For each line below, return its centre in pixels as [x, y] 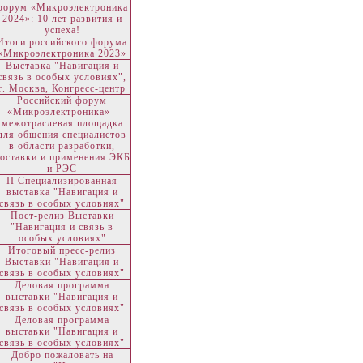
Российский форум [62, 100]
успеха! [62, 30]
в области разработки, [62, 146]
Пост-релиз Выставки [62, 216]
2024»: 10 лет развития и [62, 19]
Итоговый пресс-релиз [62, 250]
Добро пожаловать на [62, 355]
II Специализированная [62, 181]
